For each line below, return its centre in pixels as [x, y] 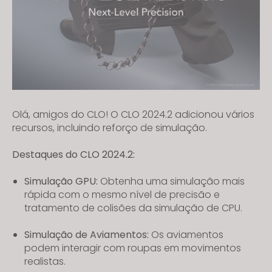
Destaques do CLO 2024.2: [73, 154]
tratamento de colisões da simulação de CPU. [133, 208]
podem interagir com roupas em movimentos [133, 248]
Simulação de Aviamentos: [88, 234]
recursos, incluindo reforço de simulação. [110, 127]
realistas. [45, 261]
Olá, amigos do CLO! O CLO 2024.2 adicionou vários [133, 114]
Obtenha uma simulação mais [172, 181]
